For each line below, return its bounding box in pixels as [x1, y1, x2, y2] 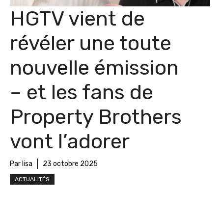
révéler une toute [10, 31, 171, 55]
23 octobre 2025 [43, 160, 98, 168]
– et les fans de [10, 80, 153, 105]
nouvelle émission [10, 55, 179, 80]
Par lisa [10, 160, 32, 168]
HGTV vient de [10, 6, 145, 31]
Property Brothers [10, 105, 182, 129]
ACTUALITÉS [15, 176, 50, 183]
